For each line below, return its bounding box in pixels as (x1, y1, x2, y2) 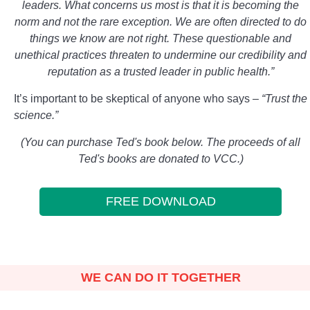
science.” (14, 109, 58, 121)
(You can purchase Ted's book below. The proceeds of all (21, 136, 300, 148)
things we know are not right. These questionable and (30, 33, 291, 44)
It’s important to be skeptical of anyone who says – (14, 93, 262, 104)
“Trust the (262, 93, 307, 104)
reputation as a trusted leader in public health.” (47, 66, 274, 77)
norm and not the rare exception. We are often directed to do (15, 16, 307, 28)
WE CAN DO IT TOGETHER (80, 271, 241, 284)
